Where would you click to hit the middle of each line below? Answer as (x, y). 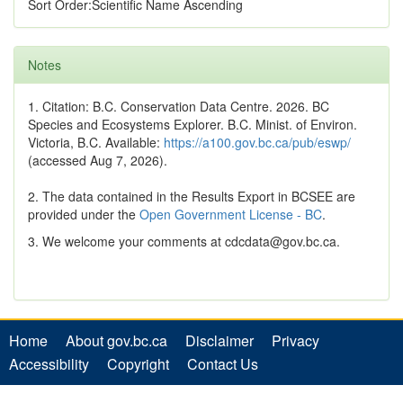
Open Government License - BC (231, 215)
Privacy (296, 341)
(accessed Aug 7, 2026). (98, 161)
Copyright (138, 364)
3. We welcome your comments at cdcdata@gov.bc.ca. (184, 242)
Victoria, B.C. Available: (96, 143)
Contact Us (223, 364)
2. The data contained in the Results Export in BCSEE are (192, 197)
